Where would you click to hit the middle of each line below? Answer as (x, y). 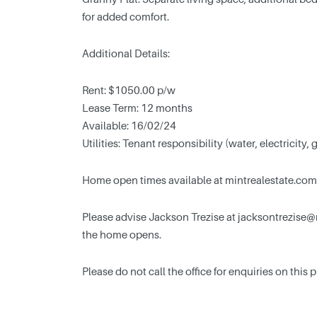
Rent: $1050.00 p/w (128, 90)
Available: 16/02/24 (129, 125)
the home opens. (121, 234)
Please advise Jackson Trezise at (160, 216)
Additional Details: (126, 53)
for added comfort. (125, 16)
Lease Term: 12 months (137, 107)
